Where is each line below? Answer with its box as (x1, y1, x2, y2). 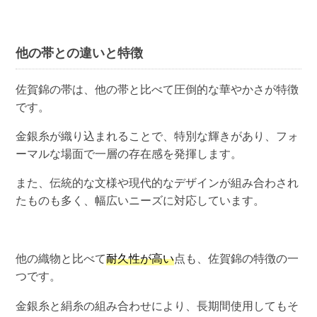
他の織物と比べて (16, 252, 107, 266)
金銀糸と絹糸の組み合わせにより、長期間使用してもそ (16, 299, 299, 313)
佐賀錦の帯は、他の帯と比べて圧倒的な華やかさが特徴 (16, 82, 299, 96)
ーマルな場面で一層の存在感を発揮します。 (16, 147, 243, 161)
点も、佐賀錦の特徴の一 (174, 252, 299, 266)
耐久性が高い (106, 252, 175, 266)
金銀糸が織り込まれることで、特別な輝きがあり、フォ (16, 129, 299, 144)
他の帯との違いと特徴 (16, 45, 144, 60)
